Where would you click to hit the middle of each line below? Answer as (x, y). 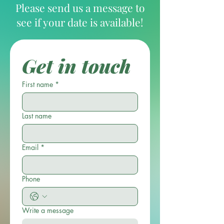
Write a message (48, 210)
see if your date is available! (80, 22)
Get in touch (76, 66)
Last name (37, 116)
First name (37, 84)
